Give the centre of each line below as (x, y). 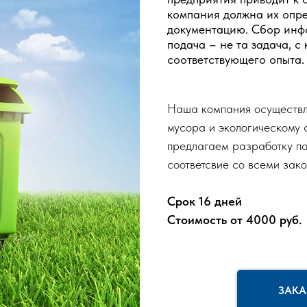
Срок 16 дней (205, 201)
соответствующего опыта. (236, 59)
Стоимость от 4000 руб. (234, 220)
